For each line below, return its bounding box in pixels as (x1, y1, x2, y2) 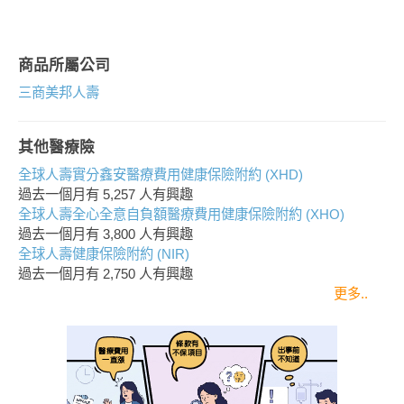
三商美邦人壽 (18, 85, 99, 100)
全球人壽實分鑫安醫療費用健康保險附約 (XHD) (18, 167, 303, 182)
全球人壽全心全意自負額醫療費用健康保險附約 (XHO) (18, 207, 344, 222)
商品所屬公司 (18, 57, 110, 74)
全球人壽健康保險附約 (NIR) (18, 246, 189, 262)
